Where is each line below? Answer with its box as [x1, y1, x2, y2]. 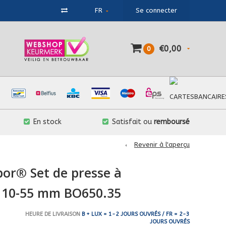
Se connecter [136, 7, 177, 14]
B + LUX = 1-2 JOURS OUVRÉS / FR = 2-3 [80, 210, 190, 217]
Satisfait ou [112, 118, 154, 126]
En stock [33, 118, 62, 126]
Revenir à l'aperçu [134, 141, 190, 148]
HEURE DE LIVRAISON [25, 210, 80, 217]
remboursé [154, 118, 190, 126]
